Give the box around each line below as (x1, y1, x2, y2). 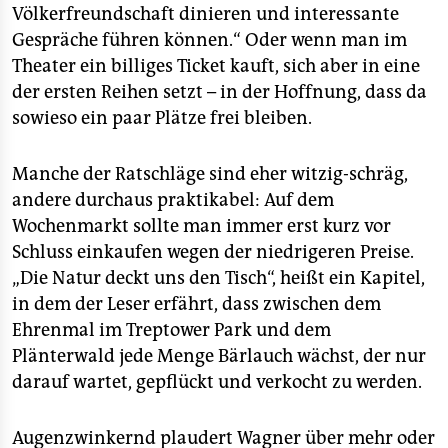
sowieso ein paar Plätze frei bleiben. (12, 107, 312, 129)
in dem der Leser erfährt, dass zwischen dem (12, 293, 381, 315)
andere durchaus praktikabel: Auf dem (12, 189, 334, 211)
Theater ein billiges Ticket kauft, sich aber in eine (12, 55, 420, 77)
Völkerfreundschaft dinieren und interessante (12, 3, 399, 25)
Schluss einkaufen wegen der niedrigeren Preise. (12, 241, 414, 263)
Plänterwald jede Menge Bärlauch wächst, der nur (12, 345, 426, 367)
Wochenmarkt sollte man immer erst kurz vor (12, 215, 391, 237)
